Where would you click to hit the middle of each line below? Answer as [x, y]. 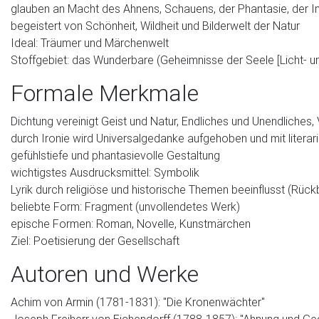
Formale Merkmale [105, 93]
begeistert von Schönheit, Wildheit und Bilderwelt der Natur [155, 26]
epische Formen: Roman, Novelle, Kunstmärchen [131, 224]
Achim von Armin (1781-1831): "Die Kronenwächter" [138, 302]
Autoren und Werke [105, 274]
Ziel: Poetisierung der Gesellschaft [95, 241]
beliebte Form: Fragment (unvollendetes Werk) [125, 206]
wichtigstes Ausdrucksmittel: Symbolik [105, 172]
